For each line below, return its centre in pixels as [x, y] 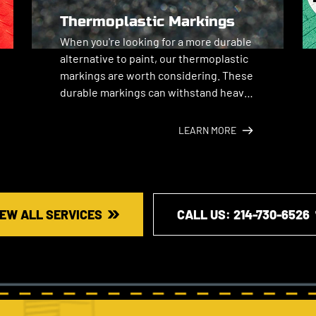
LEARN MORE [207, 130]
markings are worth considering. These [157, 75]
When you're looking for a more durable [156, 41]
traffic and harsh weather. [123, 109]
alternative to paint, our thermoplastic [154, 58]
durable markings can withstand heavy [154, 92]
